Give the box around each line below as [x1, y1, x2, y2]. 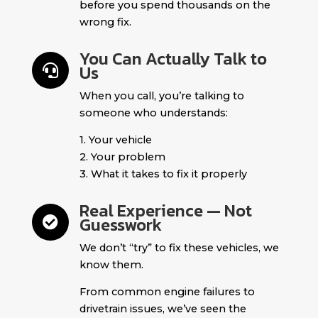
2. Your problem [79, 150, 165, 163]
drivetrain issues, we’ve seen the [79, 302, 246, 315]
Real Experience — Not [79, 197, 252, 223]
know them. [79, 258, 143, 271]
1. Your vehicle [79, 133, 152, 146]
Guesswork [79, 212, 162, 237]
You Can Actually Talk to [79, 45, 267, 71]
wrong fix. [79, 15, 131, 28]
